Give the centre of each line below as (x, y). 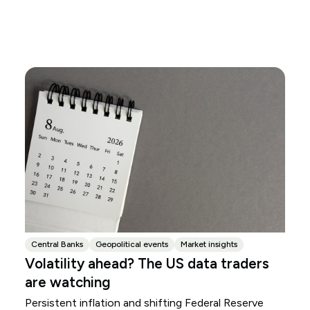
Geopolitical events (131, 245)
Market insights (209, 245)
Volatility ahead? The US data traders (147, 264)
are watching (67, 283)
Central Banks (57, 245)
